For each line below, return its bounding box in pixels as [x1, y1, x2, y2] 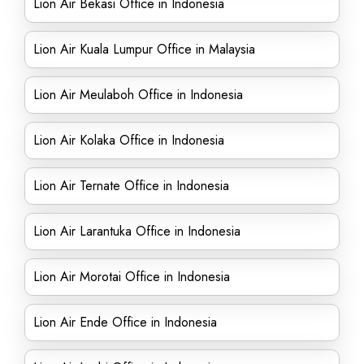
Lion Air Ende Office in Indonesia [33, 313, 217, 331]
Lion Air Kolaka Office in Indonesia [33, 131, 224, 149]
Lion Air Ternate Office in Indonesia [33, 176, 229, 195]
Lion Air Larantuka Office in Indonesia [33, 222, 240, 240]
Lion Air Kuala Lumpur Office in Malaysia [33, 40, 255, 58]
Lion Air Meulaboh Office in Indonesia [33, 85, 243, 104]
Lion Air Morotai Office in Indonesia [33, 267, 230, 286]
